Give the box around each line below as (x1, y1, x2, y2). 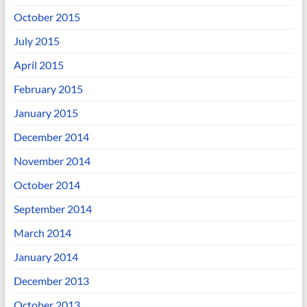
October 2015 (13, 10, 80, 23)
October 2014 (13, 178, 80, 191)
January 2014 (13, 250, 78, 263)
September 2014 (13, 202, 92, 215)
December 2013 (13, 274, 89, 287)
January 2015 (13, 106, 78, 119)
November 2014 (13, 154, 90, 167)
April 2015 (13, 58, 64, 71)
